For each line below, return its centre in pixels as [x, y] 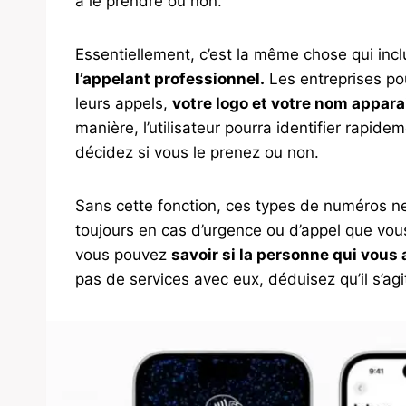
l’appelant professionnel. [170, 79]
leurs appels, [124, 104]
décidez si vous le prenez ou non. [197, 153]
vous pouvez [123, 255]
